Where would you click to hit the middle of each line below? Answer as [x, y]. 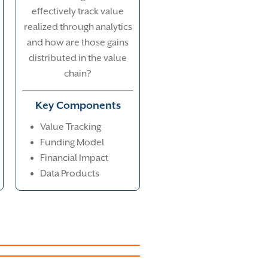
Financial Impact [74, 158]
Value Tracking [71, 127]
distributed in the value [78, 58]
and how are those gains [78, 43]
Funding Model [72, 143]
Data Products [70, 174]
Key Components [78, 105]
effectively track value [78, 12]
